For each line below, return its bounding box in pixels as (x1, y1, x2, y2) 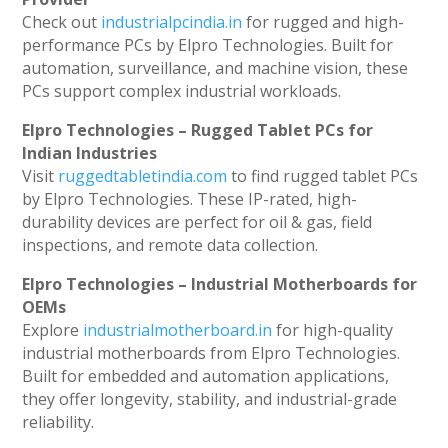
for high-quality (272, 319, 394, 342)
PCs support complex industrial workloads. (22, 80, 342, 103)
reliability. (22, 411, 95, 434)
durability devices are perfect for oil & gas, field (22, 211, 373, 234)
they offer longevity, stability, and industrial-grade (22, 388, 398, 411)
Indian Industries (22, 142, 158, 165)
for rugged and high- (242, 11, 405, 34)
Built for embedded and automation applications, (22, 365, 390, 388)
